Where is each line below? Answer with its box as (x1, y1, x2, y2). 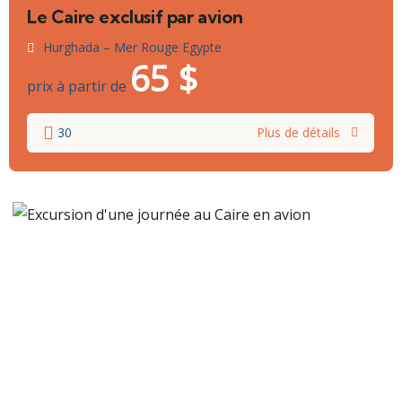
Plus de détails (257, 124, 340, 142)
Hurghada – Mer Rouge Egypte (43, 39, 222, 57)
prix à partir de (27, 76, 127, 97)
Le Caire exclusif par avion (27, 5, 243, 29)
